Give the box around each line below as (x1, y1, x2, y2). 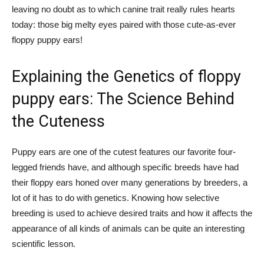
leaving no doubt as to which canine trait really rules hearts (12, 4, 235, 14)
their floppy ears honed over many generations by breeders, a (12, 177, 247, 187)
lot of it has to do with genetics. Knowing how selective (12, 193, 219, 203)
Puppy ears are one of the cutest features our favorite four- (12, 147, 236, 157)
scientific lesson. (12, 239, 75, 249)
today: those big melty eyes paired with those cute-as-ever (12, 19, 236, 29)
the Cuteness (12, 112, 105, 131)
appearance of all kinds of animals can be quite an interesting (12, 223, 245, 233)
